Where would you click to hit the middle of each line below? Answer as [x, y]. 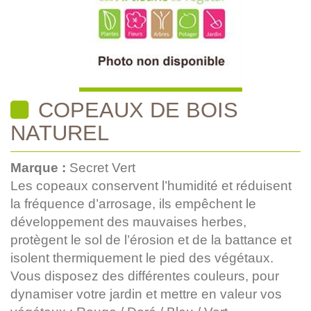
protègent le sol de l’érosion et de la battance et [151, 239]
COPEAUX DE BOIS [135, 109]
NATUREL [60, 132]
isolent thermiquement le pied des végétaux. [142, 258]
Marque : [40, 167]
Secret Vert [102, 167]
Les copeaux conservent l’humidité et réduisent [151, 185]
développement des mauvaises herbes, [128, 221]
